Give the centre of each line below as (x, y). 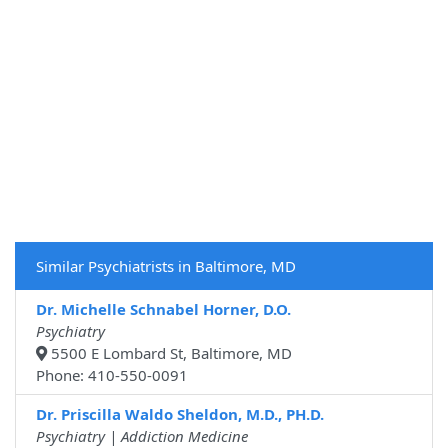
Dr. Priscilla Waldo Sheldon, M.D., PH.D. (180, 414)
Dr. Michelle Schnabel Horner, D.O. (163, 309)
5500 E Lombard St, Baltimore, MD (169, 353)
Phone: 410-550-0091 (112, 375)
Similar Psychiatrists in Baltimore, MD (166, 266)
